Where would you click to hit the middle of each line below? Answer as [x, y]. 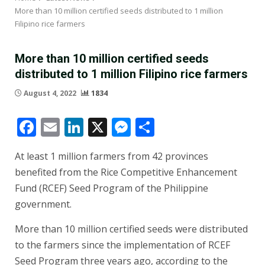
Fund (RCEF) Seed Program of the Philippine [112, 188]
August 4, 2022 [50, 93]
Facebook [78, 127]
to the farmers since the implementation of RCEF [122, 245]
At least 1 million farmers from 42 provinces [112, 156]
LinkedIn [122, 127]
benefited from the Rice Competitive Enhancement [126, 172]
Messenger [179, 127]
